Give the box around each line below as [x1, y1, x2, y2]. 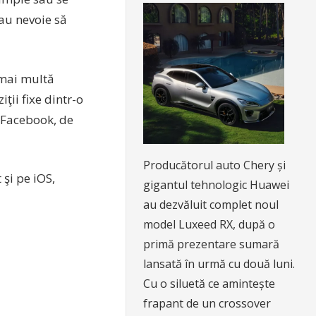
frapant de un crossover [143, 295, 272, 311]
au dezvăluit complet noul [143, 196, 279, 212]
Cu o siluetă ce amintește [143, 275, 276, 291]
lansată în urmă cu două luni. [143, 255, 296, 272]
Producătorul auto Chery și [143, 157, 286, 173]
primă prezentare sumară [143, 236, 280, 252]
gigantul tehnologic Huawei [143, 176, 290, 193]
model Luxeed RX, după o [143, 216, 276, 232]
